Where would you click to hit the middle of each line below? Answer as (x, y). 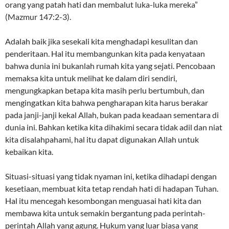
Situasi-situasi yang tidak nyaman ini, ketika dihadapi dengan (111, 176)
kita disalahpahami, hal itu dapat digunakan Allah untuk (102, 140)
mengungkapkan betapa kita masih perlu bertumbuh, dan (105, 90)
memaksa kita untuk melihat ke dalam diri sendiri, (91, 78)
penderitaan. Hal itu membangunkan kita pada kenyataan (105, 54)
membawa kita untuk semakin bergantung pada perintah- (105, 213)
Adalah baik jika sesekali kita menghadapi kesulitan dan (101, 41)
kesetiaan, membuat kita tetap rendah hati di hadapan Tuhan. (112, 189)
